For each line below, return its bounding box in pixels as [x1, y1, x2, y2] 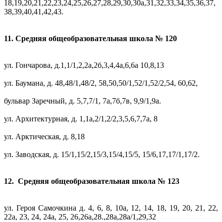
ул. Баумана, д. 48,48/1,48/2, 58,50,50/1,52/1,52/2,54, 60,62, [4, 79, 198, 88]
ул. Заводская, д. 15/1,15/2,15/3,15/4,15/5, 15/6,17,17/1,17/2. [4, 150, 200, 159]
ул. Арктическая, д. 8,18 [4, 132, 85, 141]
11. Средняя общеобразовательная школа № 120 [4, 34, 177, 43]
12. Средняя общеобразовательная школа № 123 [4, 177, 179, 186]
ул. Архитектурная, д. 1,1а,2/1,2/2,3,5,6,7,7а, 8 [4, 114, 158, 123]
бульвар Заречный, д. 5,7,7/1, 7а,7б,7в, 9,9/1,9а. [4, 97, 161, 106]
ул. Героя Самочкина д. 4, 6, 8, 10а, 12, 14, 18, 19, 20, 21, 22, [4, 204, 218, 213]
